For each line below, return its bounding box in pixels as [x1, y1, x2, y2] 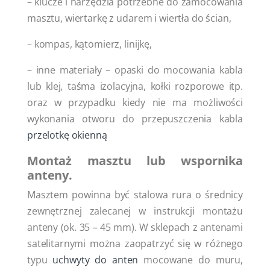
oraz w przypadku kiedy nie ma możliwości [27, 95, 243, 109]
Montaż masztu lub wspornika [27, 151, 243, 169]
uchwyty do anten [52, 253, 139, 266]
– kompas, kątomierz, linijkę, [27, 37, 152, 51]
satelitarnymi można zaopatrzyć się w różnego [27, 236, 243, 250]
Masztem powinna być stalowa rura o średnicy [27, 187, 243, 201]
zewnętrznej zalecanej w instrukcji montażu [27, 204, 243, 218]
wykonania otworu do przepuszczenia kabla [27, 111, 243, 125]
